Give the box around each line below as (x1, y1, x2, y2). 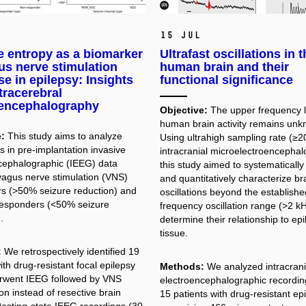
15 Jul (160, 29, 201, 41)
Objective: (160, 104, 208, 115)
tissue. (160, 227, 188, 238)
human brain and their (160, 59, 289, 74)
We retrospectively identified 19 (3, 246, 139, 258)
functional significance (160, 72, 293, 87)
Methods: (160, 261, 204, 273)
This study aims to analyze (7, 130, 122, 141)
